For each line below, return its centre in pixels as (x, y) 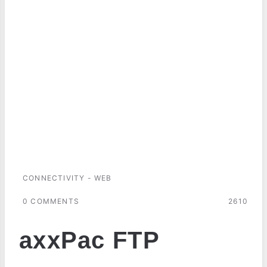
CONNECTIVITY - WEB (67, 178)
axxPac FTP (89, 240)
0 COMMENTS (51, 201)
